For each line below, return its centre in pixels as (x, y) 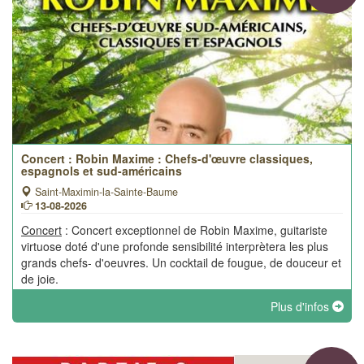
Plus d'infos (301, 306)
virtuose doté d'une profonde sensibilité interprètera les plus (175, 246)
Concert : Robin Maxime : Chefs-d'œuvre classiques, (167, 158)
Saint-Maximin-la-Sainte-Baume (105, 192)
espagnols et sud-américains (102, 171)
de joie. (40, 279)
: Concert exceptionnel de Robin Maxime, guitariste (195, 230)
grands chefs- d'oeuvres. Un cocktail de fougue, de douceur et (181, 262)
